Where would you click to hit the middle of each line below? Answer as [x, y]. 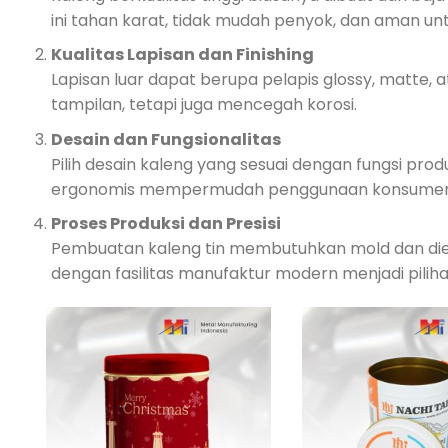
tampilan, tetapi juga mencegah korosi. [203, 105]
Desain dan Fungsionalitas [165, 139]
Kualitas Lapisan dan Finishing [182, 55]
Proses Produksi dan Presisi [165, 224]
